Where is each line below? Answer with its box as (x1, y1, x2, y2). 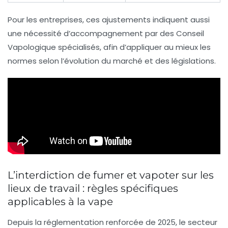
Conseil (176, 28, 204, 39)
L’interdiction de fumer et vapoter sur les (8, 169, 214, 182)
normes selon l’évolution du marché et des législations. (8, 55, 216, 67)
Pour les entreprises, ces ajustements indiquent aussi (8, 14, 210, 25)
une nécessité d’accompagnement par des (8, 28, 176, 39)
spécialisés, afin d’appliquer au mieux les (56, 42, 211, 53)
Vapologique (8, 42, 56, 53)
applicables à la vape (8, 195, 113, 208)
